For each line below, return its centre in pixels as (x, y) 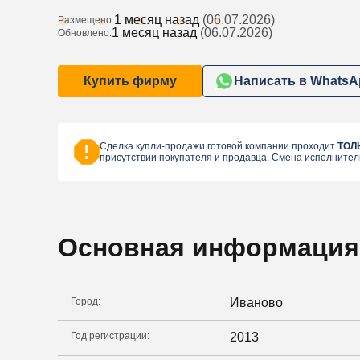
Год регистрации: (110, 336)
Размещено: (86, 20)
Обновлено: (85, 33)
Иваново (256, 302)
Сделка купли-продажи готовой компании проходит (219, 147)
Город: (86, 301)
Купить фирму (155, 81)
